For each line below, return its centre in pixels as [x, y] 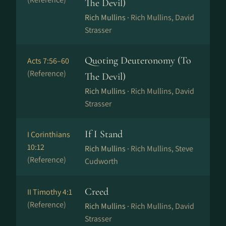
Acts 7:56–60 [48, 61]
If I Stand [104, 134]
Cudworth [101, 161]
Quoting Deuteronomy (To [138, 61]
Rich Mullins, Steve [162, 149]
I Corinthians [49, 134]
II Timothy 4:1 [50, 192]
